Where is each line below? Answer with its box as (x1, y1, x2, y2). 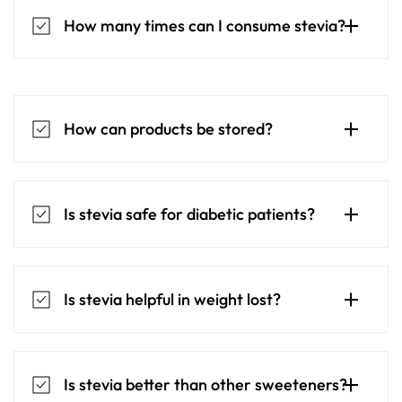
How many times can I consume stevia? (64, 15, 345, 37)
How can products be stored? (64, 118, 273, 140)
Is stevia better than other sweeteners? (64, 374, 347, 396)
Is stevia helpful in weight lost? (64, 289, 281, 310)
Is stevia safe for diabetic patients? (64, 204, 315, 225)
